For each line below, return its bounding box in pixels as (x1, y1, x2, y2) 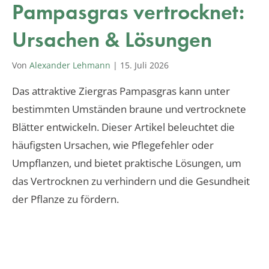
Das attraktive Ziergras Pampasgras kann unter (12, 83, 230, 98)
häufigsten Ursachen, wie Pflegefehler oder (12, 138, 214, 152)
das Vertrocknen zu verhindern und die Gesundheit (12, 174, 250, 188)
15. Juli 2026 (120, 59, 169, 71)
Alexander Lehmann (29, 59, 110, 71)
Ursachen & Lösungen (12, 25, 212, 53)
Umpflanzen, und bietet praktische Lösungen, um (12, 156, 241, 170)
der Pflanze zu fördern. (12, 192, 119, 206)
